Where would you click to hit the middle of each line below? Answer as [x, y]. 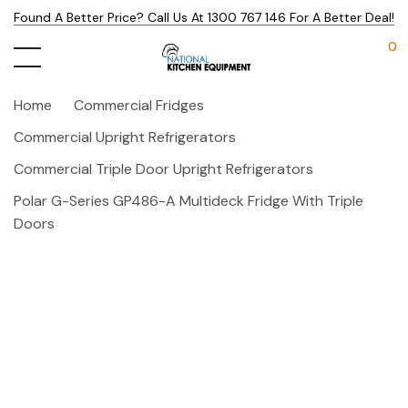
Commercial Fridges [139, 105]
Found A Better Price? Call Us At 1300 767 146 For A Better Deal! [204, 17]
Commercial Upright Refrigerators [125, 137]
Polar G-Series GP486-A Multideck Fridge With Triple [189, 201]
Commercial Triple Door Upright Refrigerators [163, 169]
